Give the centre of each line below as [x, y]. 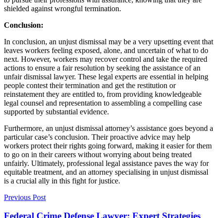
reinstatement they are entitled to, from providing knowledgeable [103, 94]
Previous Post [25, 197]
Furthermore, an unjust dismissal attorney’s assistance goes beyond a [109, 128]
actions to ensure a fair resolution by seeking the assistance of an [102, 68]
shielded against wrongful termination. [63, 8]
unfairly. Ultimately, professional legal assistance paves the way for [106, 163]
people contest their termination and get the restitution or [90, 85]
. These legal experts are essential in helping [141, 76]
